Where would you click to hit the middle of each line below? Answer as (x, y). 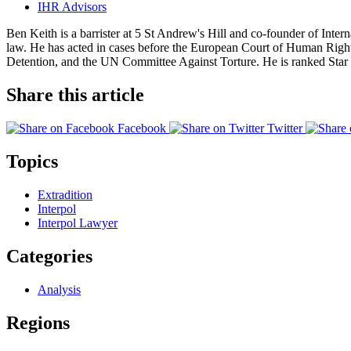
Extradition (65, 194)
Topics (32, 162)
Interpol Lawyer (78, 223)
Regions (38, 322)
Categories (49, 256)
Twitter (285, 128)
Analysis (59, 289)
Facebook (142, 128)
